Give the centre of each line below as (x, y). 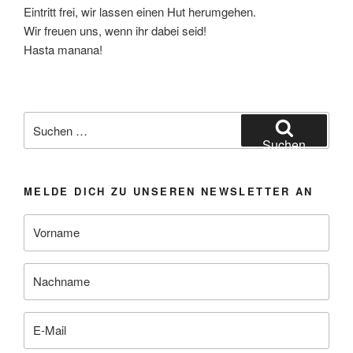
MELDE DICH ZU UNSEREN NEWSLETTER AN (169, 191)
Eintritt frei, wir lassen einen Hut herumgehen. (140, 11)
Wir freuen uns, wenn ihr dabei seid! (115, 30)
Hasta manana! (63, 49)
